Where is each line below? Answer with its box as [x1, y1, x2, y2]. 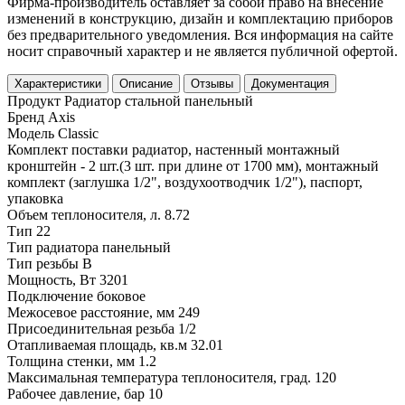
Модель [7, 125, 54, 141]
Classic [58, 125, 99, 141]
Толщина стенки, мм [7, 353, 135, 369]
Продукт [7, 92, 61, 108]
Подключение [7, 287, 93, 304]
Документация [251, 76, 329, 90]
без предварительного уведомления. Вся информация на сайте [7, 26, 393, 42]
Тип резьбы [7, 255, 79, 271]
